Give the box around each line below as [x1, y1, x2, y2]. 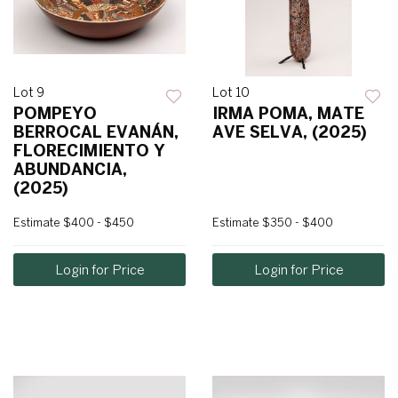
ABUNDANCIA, [13, 160, 127, 179]
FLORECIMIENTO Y [13, 141, 165, 161]
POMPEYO [13, 104, 97, 123]
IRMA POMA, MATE [212, 104, 364, 123]
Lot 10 [212, 85, 250, 100]
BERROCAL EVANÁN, [13, 123, 179, 142]
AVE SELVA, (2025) [212, 123, 367, 142]
